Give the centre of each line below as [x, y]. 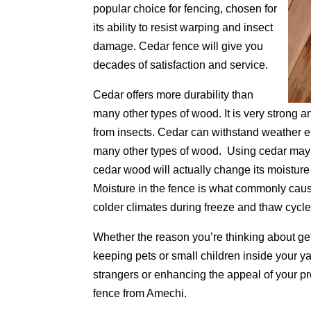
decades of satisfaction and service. [181, 65]
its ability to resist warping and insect [183, 28]
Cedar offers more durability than [174, 95]
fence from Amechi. [140, 294]
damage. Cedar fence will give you [178, 47]
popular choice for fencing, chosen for [185, 9]
